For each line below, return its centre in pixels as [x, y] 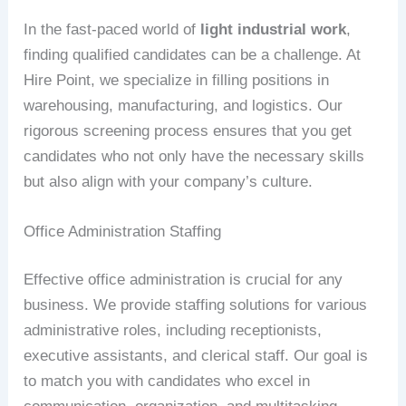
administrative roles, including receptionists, [173, 331]
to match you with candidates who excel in [167, 382]
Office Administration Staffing [123, 231]
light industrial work [274, 29]
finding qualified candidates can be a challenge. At [193, 54]
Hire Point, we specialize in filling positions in [177, 80]
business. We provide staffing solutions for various [196, 305]
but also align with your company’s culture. [169, 181]
